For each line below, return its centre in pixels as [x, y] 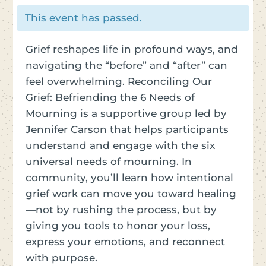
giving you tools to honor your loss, [118, 225]
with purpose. [61, 257]
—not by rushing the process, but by [121, 209]
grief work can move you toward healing [131, 193]
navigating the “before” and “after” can [126, 65]
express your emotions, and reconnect [125, 241]
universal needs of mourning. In [108, 161]
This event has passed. [83, 18]
